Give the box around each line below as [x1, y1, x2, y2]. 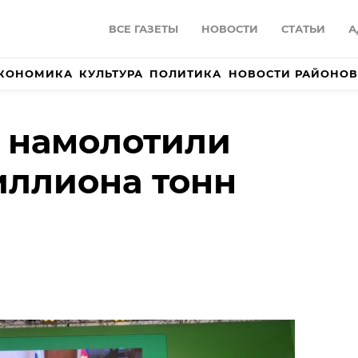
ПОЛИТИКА [149, 67, 222, 81]
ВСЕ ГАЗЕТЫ [109, 22, 178, 36]
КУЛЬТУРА [79, 67, 144, 81]
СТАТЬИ [281, 22, 325, 36]
